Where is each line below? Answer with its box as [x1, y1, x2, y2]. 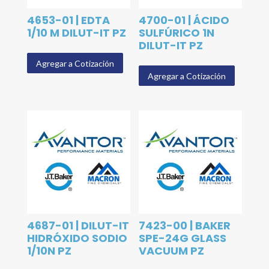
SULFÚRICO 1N [139, 25, 215, 41]
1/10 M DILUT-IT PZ [26, 25, 126, 41]
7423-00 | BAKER [139, 218, 231, 233]
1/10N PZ [26, 243, 71, 258]
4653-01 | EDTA [26, 13, 110, 28]
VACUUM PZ [139, 243, 205, 258]
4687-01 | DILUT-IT [26, 218, 129, 233]
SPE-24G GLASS [139, 231, 227, 246]
